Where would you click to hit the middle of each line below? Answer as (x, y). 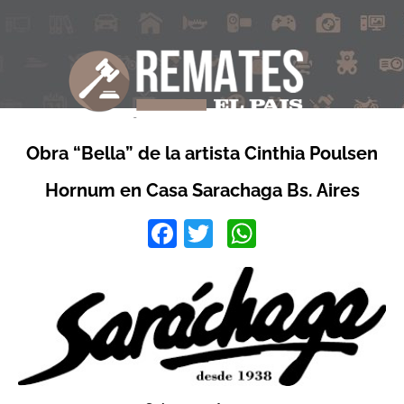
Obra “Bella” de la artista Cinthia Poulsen (202, 153)
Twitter (256, 234)
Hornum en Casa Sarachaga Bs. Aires (202, 190)
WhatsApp (323, 234)
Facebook (241, 234)
